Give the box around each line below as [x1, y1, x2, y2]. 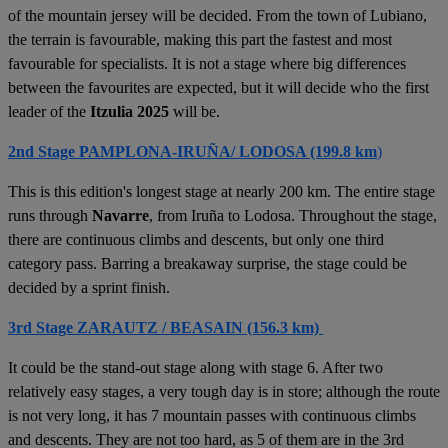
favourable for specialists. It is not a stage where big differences [8, 55, 406, 72]
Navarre [92, 207, 149, 224]
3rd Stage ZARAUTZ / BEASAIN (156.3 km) [8, 319, 319, 336]
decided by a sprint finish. [8, 279, 170, 296]
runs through [8, 207, 92, 224]
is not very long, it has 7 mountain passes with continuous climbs [8, 407, 416, 424]
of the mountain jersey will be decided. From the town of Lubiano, [8, 7, 427, 24]
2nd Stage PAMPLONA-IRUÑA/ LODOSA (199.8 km [8, 143, 377, 160]
